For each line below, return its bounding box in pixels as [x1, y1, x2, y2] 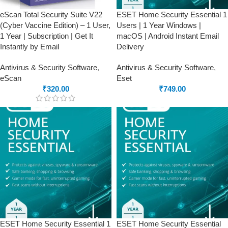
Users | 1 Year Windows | [117, 21, 201, 30]
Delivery [117, 42, 144, 51]
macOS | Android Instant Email [117, 32, 219, 40]
